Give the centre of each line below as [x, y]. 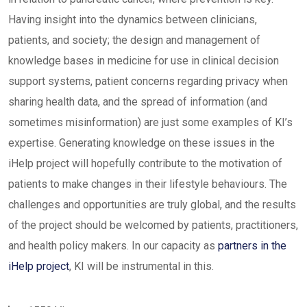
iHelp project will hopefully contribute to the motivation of [145, 163]
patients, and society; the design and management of [134, 40]
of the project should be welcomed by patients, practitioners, [153, 225]
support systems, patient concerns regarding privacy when [148, 81]
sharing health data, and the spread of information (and [138, 102]
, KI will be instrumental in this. [142, 266]
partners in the [252, 246]
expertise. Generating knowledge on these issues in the [142, 143]
